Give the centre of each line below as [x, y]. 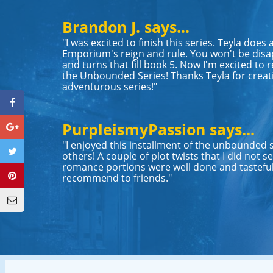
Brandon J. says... [126, 27]
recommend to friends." [117, 178]
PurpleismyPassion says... [158, 129]
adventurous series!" [110, 86]
